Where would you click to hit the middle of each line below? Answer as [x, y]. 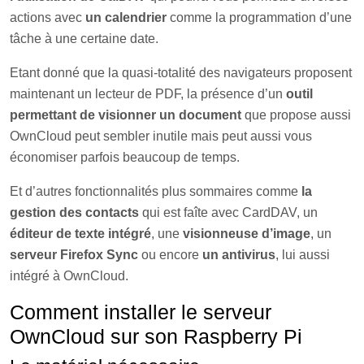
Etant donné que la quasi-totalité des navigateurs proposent [181, 73]
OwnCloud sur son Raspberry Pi [156, 336]
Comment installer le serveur [141, 312]
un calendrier [126, 17]
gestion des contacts [74, 212]
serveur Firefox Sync [74, 255]
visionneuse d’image [247, 234]
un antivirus [239, 255]
